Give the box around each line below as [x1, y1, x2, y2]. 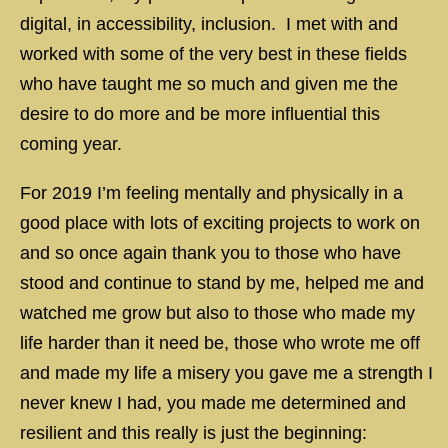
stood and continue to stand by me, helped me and [20, 273, 424, 293]
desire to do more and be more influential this [20, 104, 380, 124]
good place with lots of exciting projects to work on [20, 213, 420, 233]
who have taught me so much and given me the [20, 74, 398, 94]
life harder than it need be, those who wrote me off [20, 333, 420, 353]
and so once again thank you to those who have [20, 243, 401, 263]
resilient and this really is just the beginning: [20, 423, 367, 443]
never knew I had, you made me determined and [20, 393, 406, 413]
